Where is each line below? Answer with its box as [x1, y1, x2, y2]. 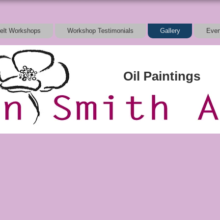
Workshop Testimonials [67, 27, 134, 34]
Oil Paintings [123, 68, 200, 83]
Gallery [160, 27, 180, 34]
